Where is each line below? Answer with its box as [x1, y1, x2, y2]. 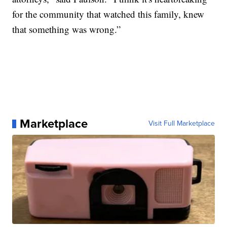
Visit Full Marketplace [148, 118, 215, 129]
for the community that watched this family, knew [12, 8, 205, 21]
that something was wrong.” [12, 23, 121, 36]
